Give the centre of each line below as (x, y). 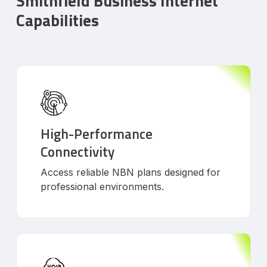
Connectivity (78, 151)
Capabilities (58, 20)
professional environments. (103, 186)
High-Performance (97, 133)
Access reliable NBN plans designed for (131, 172)
